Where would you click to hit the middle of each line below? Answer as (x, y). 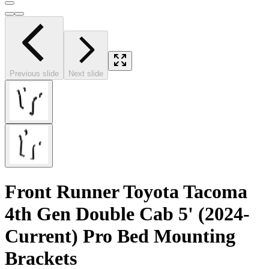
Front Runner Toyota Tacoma (126, 191)
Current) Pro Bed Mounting (120, 236)
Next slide (86, 74)
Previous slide (34, 74)
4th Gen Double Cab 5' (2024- (127, 213)
